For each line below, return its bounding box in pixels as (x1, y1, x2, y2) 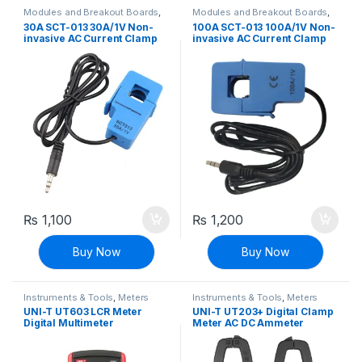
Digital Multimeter (23, 317, 114, 330)
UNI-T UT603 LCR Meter (23, 305, 143, 318)
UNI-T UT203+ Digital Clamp (192, 305, 334, 318)
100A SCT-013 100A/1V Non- (192, 20, 335, 33)
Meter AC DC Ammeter (192, 317, 305, 330)
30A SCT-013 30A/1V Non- (23, 20, 154, 33)
